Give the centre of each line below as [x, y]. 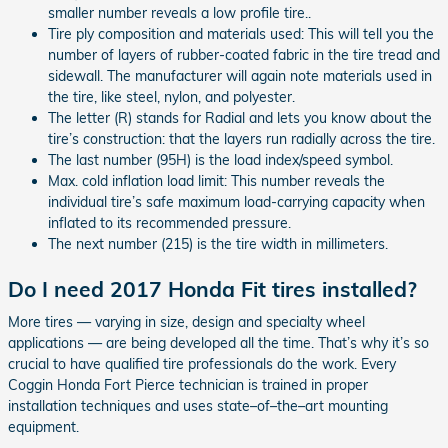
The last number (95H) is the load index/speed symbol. [220, 159]
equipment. [43, 427]
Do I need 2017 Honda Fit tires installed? [212, 288]
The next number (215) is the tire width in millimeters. [218, 243]
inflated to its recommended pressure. [169, 222]
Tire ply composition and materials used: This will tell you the [241, 33]
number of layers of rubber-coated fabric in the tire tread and [244, 54]
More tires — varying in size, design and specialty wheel [186, 322]
